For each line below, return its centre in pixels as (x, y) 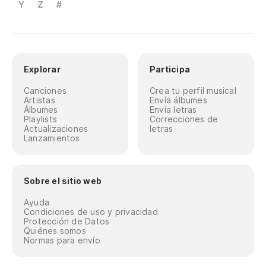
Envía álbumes (178, 100)
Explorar (42, 69)
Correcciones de (184, 119)
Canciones (45, 91)
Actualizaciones (56, 129)
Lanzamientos (52, 138)
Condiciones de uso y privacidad (91, 212)
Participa (170, 69)
